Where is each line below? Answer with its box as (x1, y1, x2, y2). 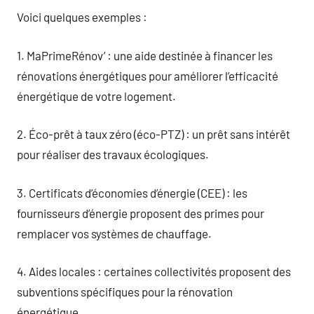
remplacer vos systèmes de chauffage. (17, 226, 212, 240)
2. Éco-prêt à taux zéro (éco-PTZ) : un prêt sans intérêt (17, 127, 290, 141)
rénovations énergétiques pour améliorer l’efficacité (17, 68, 278, 83)
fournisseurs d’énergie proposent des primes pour (17, 205, 264, 220)
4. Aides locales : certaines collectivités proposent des (17, 264, 291, 278)
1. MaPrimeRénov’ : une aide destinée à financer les (17, 48, 273, 62)
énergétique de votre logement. (17, 88, 176, 103)
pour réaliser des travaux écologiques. (17, 147, 209, 161)
